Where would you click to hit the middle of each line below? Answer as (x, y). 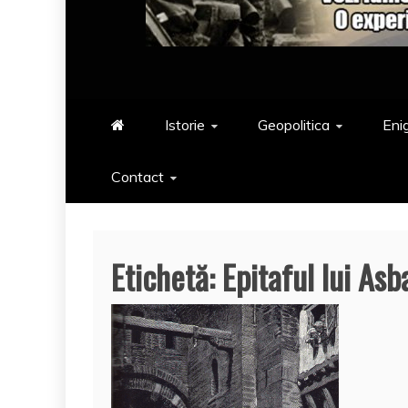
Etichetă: (167, 276)
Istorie (185, 125)
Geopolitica (294, 125)
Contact (138, 177)
